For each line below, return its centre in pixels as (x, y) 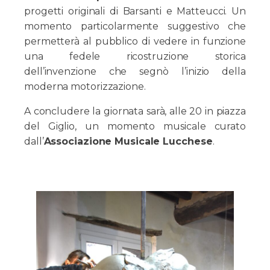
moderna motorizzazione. (85, 87)
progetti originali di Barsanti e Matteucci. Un (135, 11)
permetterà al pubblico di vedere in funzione (135, 42)
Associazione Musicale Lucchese (128, 142)
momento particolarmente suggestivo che (135, 27)
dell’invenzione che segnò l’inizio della (135, 72)
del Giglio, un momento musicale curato (135, 127)
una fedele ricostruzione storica (135, 57)
